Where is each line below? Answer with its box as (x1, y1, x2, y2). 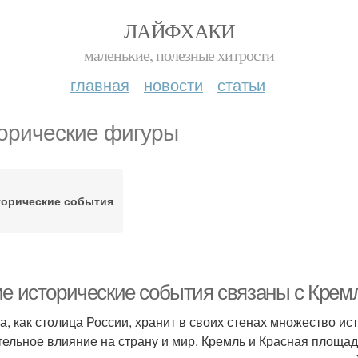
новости (144, 73, 203, 96)
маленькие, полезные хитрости (84, 44, 274, 66)
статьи (217, 73, 265, 96)
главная (70, 73, 129, 96)
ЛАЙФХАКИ (123, 17, 235, 44)
